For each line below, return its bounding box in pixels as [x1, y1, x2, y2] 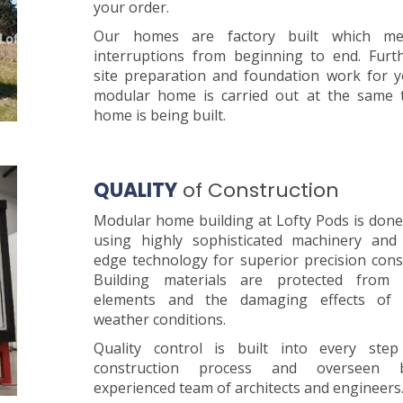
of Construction [177, 175, 339, 204]
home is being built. [94, 104, 226, 125]
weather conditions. [94, 309, 226, 329]
